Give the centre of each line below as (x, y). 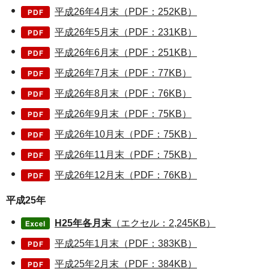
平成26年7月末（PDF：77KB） (123, 73)
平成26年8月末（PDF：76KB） (123, 94)
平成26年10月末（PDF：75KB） (126, 134)
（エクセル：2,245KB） (163, 223)
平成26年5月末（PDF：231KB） (126, 32)
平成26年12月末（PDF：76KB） (126, 175)
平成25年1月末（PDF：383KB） (126, 244)
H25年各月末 (83, 223)
